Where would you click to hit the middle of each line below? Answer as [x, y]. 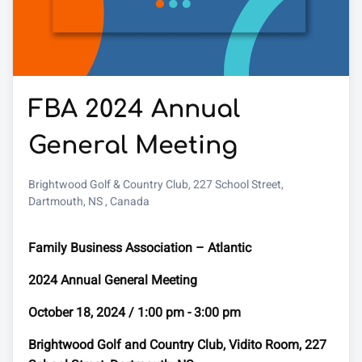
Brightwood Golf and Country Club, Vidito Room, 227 [177, 344]
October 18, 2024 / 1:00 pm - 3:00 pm [134, 312]
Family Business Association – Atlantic [139, 247]
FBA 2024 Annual [134, 109]
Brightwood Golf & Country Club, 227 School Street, [156, 184]
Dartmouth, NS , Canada [88, 201]
